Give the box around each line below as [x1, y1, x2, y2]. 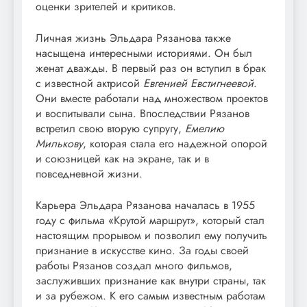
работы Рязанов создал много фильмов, [36, 257, 232, 273]
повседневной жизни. [36, 165, 143, 182]
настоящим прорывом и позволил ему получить [36, 227, 267, 243]
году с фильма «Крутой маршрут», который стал [36, 212, 265, 228]
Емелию [185, 120, 224, 136]
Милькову [36, 135, 83, 151]
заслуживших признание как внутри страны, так [36, 272, 266, 288]
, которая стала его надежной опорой [83, 135, 267, 151]
